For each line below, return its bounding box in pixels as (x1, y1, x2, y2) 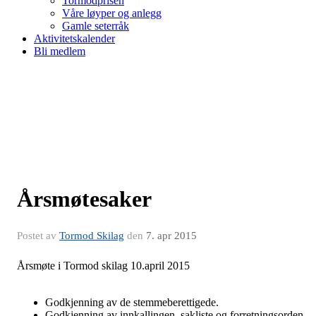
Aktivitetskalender (34, 32, 115, 44)
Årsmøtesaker (17, 186, 152, 212)
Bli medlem (34, 44, 85, 57)
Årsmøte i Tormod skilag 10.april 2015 (17, 259, 190, 272)
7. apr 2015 (146, 229, 197, 241)
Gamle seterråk (62, 19, 129, 32)
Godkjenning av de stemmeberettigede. (45, 296, 219, 308)
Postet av (17, 229, 59, 241)
